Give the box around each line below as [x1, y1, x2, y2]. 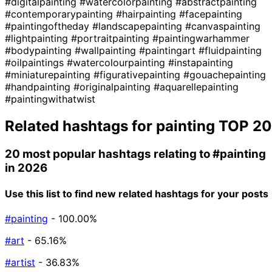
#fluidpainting [199, 44, 262, 56]
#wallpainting [75, 44, 139, 56]
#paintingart [139, 44, 199, 56]
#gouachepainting [183, 68, 266, 81]
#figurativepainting [93, 68, 183, 81]
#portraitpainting [71, 32, 152, 44]
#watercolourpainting [67, 56, 168, 69]
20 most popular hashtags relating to [5, 146, 212, 161]
